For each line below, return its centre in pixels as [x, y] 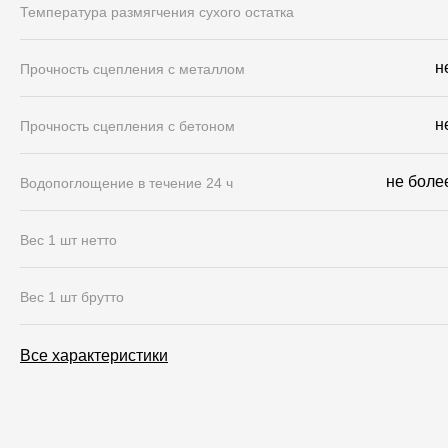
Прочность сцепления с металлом [132, 68]
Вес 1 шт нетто [68, 239]
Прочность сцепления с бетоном [127, 125]
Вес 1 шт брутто [72, 296]
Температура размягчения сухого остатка [157, 11]
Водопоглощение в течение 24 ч [126, 182]
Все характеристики [94, 355]
